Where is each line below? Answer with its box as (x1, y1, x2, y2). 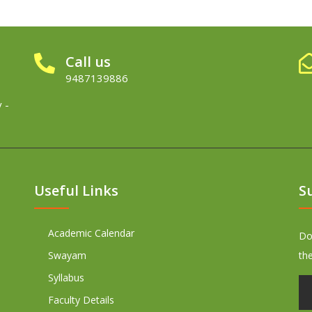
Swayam (48, 249, 86, 263)
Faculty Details (48, 293, 114, 307)
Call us (65, 52, 111, 72)
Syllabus (48, 271, 84, 285)
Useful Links (34, 181, 118, 201)
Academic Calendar (48, 226, 134, 240)
